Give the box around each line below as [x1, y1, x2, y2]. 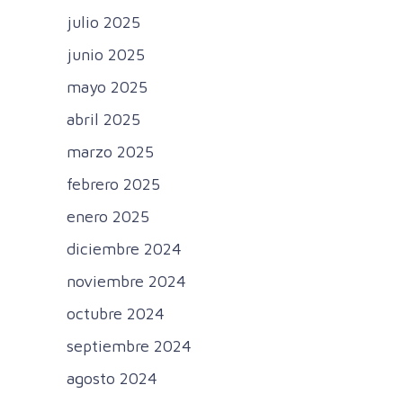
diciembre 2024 [67, 239, 182, 259]
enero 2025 [67, 207, 149, 227]
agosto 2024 [67, 369, 157, 389]
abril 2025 [67, 110, 140, 130]
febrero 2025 [67, 175, 160, 194]
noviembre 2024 [67, 272, 186, 291]
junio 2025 [67, 45, 145, 65]
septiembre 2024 [67, 336, 192, 356]
